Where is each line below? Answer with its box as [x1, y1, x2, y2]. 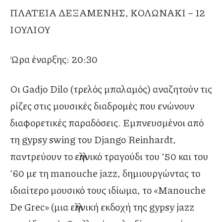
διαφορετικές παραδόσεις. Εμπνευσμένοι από [10, 115, 204, 130]
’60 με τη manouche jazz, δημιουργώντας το [10, 166, 200, 180]
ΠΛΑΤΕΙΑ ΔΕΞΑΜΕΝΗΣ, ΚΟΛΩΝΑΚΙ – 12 [10, 5, 205, 20]
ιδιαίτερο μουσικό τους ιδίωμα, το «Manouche [10, 183, 206, 197]
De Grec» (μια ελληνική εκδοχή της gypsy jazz [10, 200, 194, 214]
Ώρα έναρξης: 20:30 [10, 52, 98, 66]
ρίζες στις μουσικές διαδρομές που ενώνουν [10, 99, 194, 113]
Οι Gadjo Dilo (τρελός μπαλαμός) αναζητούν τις [10, 82, 212, 96]
